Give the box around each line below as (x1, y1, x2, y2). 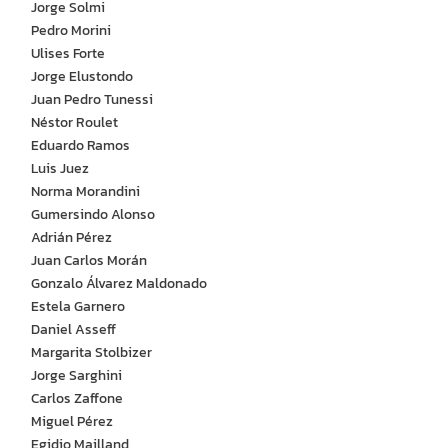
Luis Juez (22, 158, 90, 180)
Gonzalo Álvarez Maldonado (22, 273, 208, 295)
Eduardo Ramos (22, 135, 131, 157)
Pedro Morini (22, 20, 112, 42)
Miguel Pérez (22, 411, 114, 433)
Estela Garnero (22, 296, 126, 318)
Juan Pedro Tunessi (22, 89, 154, 111)
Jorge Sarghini (22, 365, 123, 387)
